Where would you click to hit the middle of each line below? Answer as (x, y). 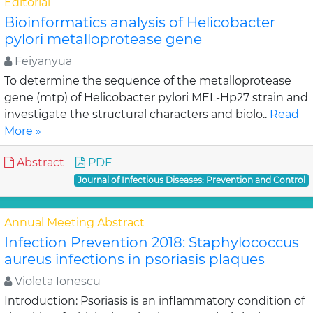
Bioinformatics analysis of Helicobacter (140, 22)
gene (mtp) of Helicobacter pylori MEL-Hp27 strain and (156, 97)
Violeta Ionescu (56, 281)
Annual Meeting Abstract (74, 223)
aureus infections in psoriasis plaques (134, 259)
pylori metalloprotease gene (103, 39)
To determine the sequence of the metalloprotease (148, 81)
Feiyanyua (42, 61)
